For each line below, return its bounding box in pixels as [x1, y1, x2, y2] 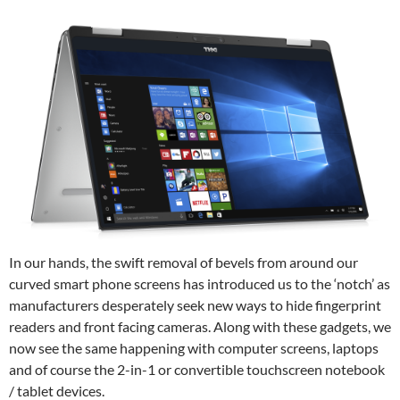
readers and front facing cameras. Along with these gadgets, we [9, 317, 391, 335]
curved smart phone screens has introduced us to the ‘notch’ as [9, 274, 390, 292]
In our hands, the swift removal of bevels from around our [9, 253, 358, 271]
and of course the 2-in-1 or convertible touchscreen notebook [9, 360, 385, 378]
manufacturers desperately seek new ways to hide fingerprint [9, 296, 381, 313]
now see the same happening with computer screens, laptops [9, 338, 379, 356]
